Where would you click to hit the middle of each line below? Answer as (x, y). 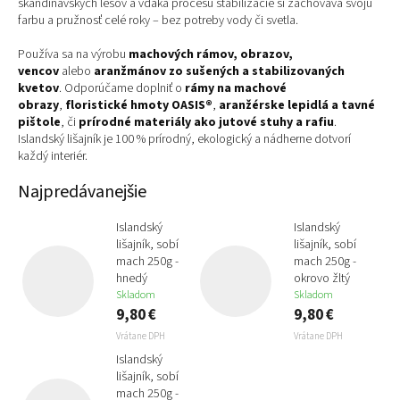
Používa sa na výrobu (72, 54)
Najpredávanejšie (82, 192)
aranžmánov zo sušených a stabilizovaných (219, 71)
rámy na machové (236, 88)
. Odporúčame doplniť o (121, 88)
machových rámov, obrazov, (211, 54)
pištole (39, 122)
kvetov (38, 88)
